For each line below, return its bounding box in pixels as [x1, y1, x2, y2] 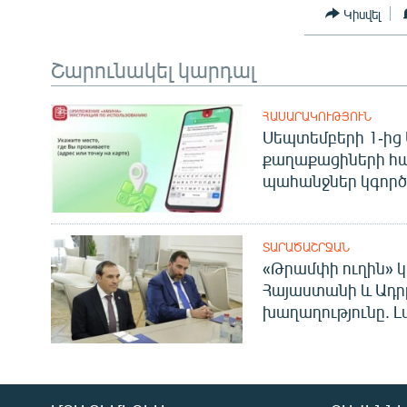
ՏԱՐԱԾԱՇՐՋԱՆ [262, 240, 350, 255]
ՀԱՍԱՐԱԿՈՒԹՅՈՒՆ [262, 109, 372, 124]
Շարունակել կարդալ [51, 55, 255, 84]
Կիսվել [343, 5, 382, 22]
